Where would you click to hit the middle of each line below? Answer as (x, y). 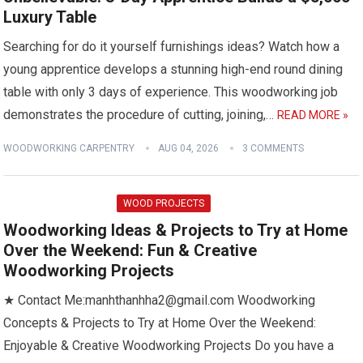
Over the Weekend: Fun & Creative (130, 250)
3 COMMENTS (273, 148)
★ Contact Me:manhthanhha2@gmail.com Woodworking (160, 300)
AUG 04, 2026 (189, 148)
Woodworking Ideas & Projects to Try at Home (176, 230)
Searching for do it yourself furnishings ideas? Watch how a (172, 47)
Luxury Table (50, 17)
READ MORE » (313, 115)
